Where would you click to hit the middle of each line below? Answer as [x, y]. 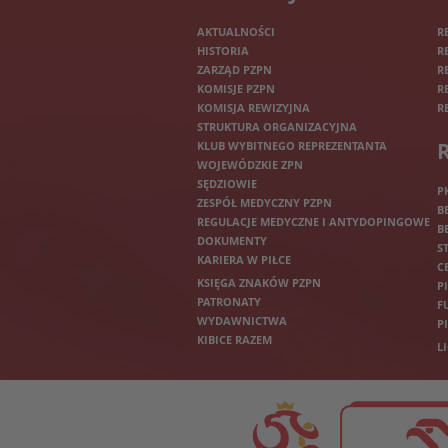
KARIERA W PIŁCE [244, 259]
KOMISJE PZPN [236, 88]
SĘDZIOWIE [227, 183]
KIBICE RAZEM [234, 339]
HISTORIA [223, 50]
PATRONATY [229, 301]
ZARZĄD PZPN [234, 69]
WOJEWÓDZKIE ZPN [250, 164]
